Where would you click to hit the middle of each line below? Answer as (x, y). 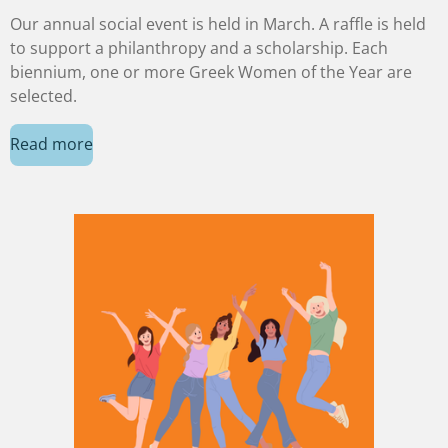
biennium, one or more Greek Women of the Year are (211, 71)
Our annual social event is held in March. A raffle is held (218, 23)
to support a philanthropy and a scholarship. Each (199, 47)
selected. (45, 95)
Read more (51, 144)
